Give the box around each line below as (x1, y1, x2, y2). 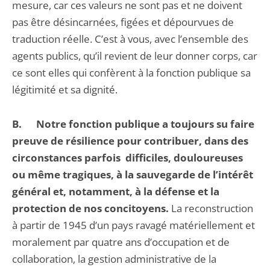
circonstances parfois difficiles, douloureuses (12, 151, 243, 165)
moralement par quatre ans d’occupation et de (12, 235, 230, 249)
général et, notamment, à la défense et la (12, 184, 219, 198)
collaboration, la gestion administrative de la (12, 252, 216, 266)
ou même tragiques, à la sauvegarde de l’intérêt (12, 168, 253, 181)
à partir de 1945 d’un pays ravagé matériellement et (12, 218, 255, 232)
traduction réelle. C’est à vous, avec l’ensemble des (12, 32, 248, 46)
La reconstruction (169, 201, 253, 215)
